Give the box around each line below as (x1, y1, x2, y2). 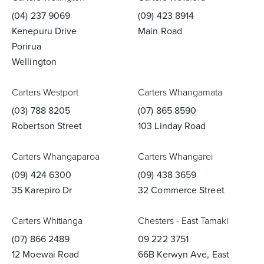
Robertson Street (12, 119, 82, 133)
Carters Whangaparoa (12, 150, 100, 163)
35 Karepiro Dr (12, 183, 72, 197)
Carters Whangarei (138, 150, 213, 163)
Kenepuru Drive (12, 24, 77, 38)
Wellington (12, 55, 57, 68)
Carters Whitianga (12, 214, 82, 227)
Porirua (12, 39, 41, 53)
